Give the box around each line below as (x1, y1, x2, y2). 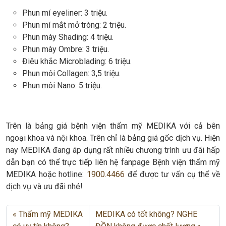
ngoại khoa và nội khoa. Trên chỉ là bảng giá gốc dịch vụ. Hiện (6, 133, 220, 143)
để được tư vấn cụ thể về (125, 169, 220, 180)
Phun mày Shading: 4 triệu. (22, 32, 114, 42)
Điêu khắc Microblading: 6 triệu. (22, 56, 132, 67)
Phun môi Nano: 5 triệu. (22, 81, 102, 91)
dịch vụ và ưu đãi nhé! (6, 182, 83, 192)
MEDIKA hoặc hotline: (6, 169, 87, 180)
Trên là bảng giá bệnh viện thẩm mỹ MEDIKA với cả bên (6, 121, 220, 131)
